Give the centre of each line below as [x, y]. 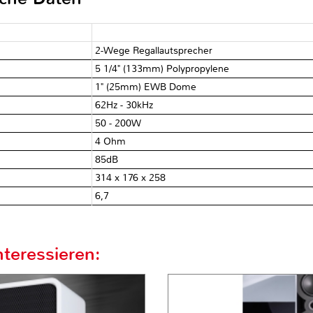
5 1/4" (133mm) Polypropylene [162, 68]
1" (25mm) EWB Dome [146, 87]
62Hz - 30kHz [124, 105]
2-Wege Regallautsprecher [154, 50]
